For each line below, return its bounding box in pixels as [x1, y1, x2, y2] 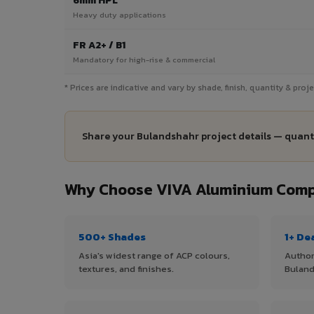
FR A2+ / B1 [73, 38, 125, 53]
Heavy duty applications [73, 9, 166, 21]
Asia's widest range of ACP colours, [78, 249, 230, 263]
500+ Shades [78, 228, 146, 245]
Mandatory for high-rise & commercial [73, 54, 215, 66]
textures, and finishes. [78, 262, 174, 276]
